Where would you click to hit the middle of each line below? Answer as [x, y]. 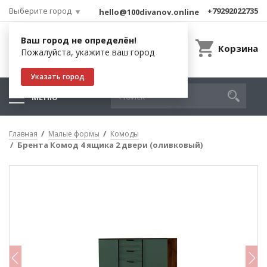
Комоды [125, 134]
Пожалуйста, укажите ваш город [88, 52]
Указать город [58, 77]
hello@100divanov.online [149, 12]
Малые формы [74, 134]
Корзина [238, 48]
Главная [23, 134]
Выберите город [40, 11]
